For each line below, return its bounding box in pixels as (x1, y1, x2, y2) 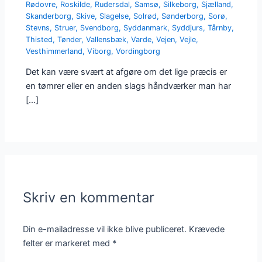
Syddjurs (172, 23, 204, 33)
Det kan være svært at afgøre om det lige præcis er (26, 66, 227, 77)
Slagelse (99, 12, 129, 21)
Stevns (26, 23, 50, 33)
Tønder (57, 35, 82, 44)
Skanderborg (26, 12, 72, 21)
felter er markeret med (23, 238, 113, 249)
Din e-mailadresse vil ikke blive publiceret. (23, 224, 187, 235)
